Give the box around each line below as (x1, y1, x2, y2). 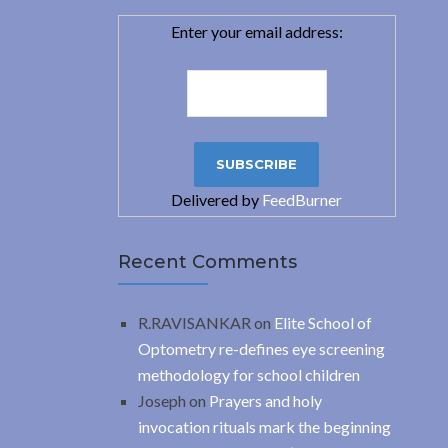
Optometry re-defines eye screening (137, 338, 385, 358)
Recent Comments (117, 250, 297, 273)
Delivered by (171, 189, 263, 209)
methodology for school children (137, 364, 360, 384)
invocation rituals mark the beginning (137, 416, 391, 436)
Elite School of (273, 312, 372, 332)
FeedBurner (262, 189, 343, 209)
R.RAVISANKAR (137, 312, 251, 332)
